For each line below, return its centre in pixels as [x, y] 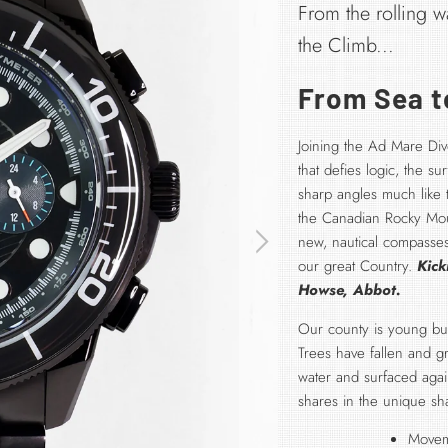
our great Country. [357, 266]
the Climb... [345, 45]
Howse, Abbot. [349, 290]
